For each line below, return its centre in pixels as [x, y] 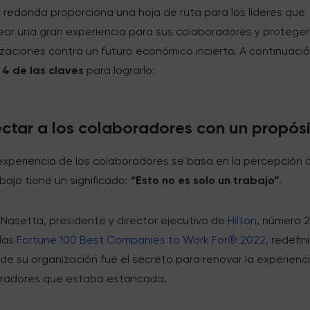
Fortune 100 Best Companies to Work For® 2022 [142, 240]
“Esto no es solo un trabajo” [205, 180]
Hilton [243, 220]
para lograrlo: [120, 70]
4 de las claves [43, 70]
